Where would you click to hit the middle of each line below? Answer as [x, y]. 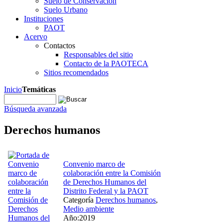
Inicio [13, 89]
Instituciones [44, 19]
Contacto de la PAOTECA [106, 63]
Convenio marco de [94, 164]
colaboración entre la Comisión [112, 173]
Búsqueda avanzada [35, 109]
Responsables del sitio [98, 55]
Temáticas [39, 89]
